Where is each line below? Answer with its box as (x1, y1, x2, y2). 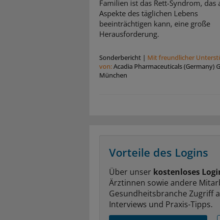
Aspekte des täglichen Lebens (99, 8, 198, 19)
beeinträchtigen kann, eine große (99, 19, 210, 29)
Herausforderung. (99, 29, 159, 39)
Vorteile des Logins (109, 145, 208, 160)
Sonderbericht (99, 53, 141, 62)
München (99, 71, 127, 80)
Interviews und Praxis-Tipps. (109, 199, 213, 210)
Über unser (109, 166, 153, 178)
